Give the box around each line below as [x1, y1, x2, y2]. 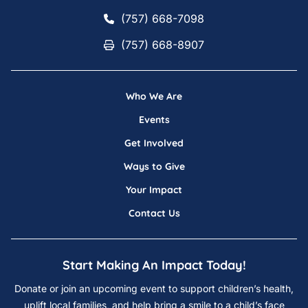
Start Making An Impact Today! [62, 257, 246, 274]
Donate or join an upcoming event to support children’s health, [14, 283, 294, 295]
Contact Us [128, 207, 180, 220]
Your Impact [126, 184, 182, 197]
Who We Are [126, 90, 182, 103]
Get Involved [124, 137, 184, 150]
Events [138, 113, 170, 126]
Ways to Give [123, 160, 185, 173]
